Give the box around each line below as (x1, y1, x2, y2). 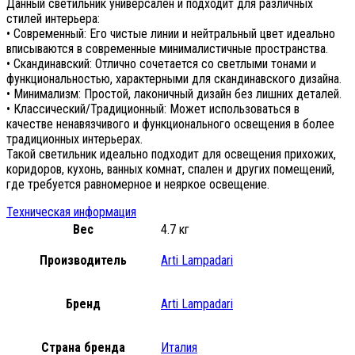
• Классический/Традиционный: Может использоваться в (6, 101, 300, 116)
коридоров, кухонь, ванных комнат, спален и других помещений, (6, 161, 334, 177)
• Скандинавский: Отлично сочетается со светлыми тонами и (6, 55, 316, 71)
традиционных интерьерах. (6, 131, 143, 147)
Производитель (40, 252, 127, 268)
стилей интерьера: (6, 10, 100, 26)
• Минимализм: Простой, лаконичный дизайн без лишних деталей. (6, 86, 342, 101)
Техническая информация (6, 204, 136, 219)
